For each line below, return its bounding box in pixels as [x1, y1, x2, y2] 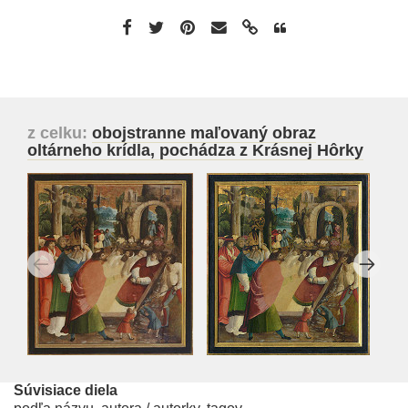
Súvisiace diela [14, 382, 117, 398]
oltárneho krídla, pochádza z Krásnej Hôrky [27, 140, 363, 159]
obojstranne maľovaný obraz [92, 123, 316, 142]
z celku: [27, 123, 92, 142]
